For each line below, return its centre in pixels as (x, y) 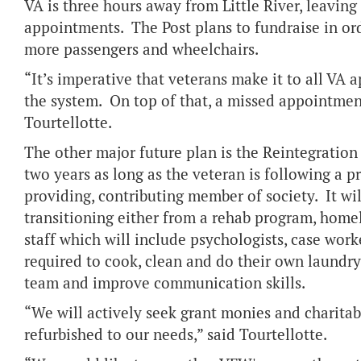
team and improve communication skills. (168, 283)
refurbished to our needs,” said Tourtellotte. (177, 335)
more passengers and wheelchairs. (147, 50)
